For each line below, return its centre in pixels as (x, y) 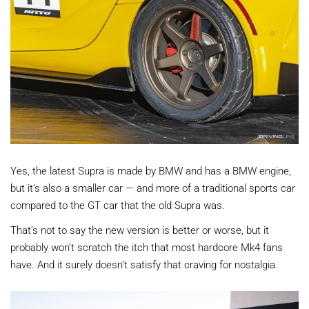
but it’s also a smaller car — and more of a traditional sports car (153, 187)
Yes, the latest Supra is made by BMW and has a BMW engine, (151, 170)
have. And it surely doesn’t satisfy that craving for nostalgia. (144, 264)
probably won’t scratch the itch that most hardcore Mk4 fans (147, 247)
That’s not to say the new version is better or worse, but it (140, 229)
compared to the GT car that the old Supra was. (118, 205)
